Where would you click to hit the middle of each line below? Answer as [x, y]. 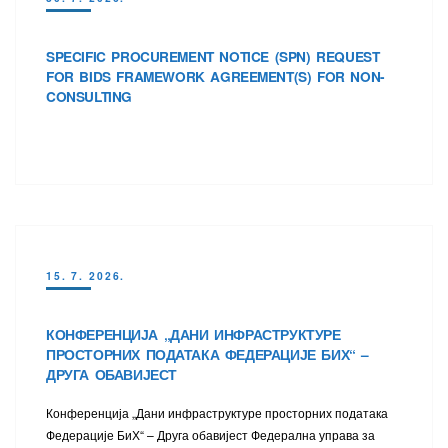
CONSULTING [89, 96]
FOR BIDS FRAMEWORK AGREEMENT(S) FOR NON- [215, 76]
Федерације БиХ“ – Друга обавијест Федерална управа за [210, 434]
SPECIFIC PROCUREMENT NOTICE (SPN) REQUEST [213, 56]
